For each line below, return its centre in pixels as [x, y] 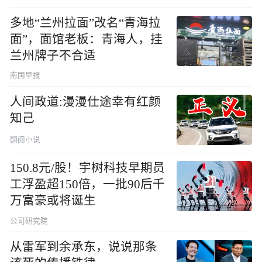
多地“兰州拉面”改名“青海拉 [86, 23]
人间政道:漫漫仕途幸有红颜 [86, 101]
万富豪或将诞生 [53, 201]
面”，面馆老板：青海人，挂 [87, 39]
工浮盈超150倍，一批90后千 [88, 185]
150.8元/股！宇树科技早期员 [88, 168]
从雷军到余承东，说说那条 [84, 247]
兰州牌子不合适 [53, 55]
